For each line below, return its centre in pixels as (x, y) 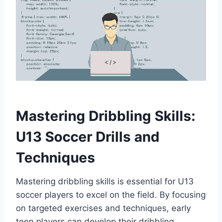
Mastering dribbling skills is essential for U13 (105, 181)
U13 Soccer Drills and (88, 137)
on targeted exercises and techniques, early (103, 208)
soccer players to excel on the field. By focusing (111, 194)
